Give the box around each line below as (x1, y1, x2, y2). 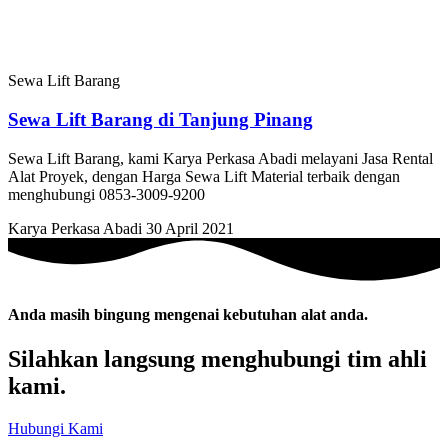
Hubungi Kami (8, 419, 103, 437)
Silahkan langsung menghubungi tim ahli (8, 345, 427, 372)
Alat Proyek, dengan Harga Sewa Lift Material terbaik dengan (8, 167, 400, 185)
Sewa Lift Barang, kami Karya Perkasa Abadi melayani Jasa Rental (8, 149, 433, 167)
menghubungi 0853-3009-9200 (8, 185, 205, 203)
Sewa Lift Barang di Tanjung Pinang (8, 109, 313, 131)
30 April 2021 (146, 219, 234, 237)
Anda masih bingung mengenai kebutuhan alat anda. (8, 306, 368, 324)
